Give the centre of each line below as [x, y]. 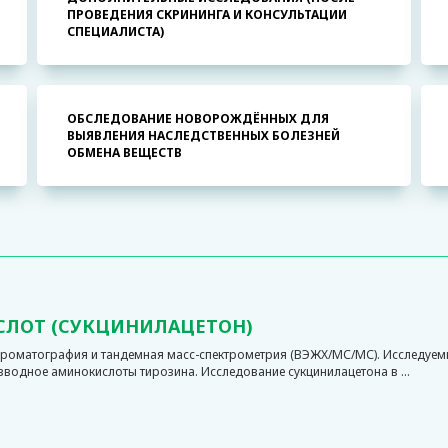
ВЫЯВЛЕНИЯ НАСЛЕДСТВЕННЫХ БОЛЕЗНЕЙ [204, 135]
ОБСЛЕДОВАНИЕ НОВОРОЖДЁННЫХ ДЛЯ [198, 118]
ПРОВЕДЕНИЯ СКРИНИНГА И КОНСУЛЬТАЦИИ [207, 14]
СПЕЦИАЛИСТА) [116, 31]
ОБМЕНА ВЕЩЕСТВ [125, 152]
